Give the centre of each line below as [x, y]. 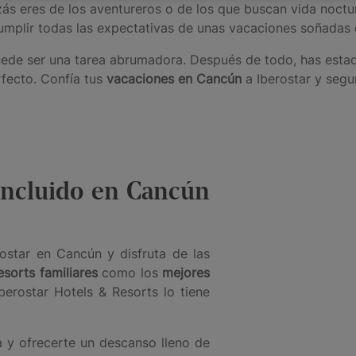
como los [130, 272]
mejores [186, 272]
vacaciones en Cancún [174, 78]
